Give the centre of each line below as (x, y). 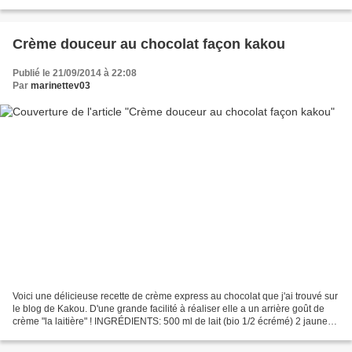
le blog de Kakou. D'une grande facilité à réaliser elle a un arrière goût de (169, 308)
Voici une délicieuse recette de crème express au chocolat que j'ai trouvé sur (175, 296)
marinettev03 (60, 86)
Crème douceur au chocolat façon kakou (149, 44)
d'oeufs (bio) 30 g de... (60, 334)
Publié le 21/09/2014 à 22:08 (75, 73)
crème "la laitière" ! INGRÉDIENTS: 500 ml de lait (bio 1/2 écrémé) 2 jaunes (172, 321)
